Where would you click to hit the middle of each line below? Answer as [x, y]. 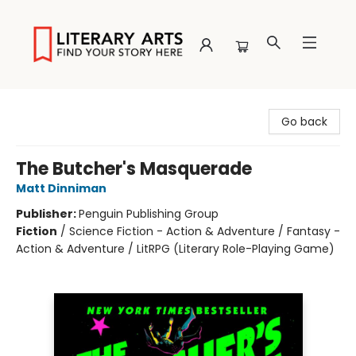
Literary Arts [44, 104]
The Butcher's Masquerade [134, 169]
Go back [304, 122]
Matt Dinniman [61, 188]
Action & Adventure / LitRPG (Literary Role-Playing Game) [175, 249]
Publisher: [47, 214]
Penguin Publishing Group [149, 214]
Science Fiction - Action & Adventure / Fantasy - [205, 231]
